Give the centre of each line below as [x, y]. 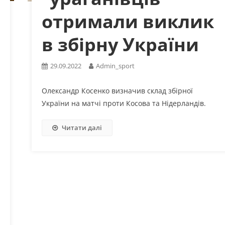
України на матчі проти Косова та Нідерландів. [124, 103]
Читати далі [82, 127]
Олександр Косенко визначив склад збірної [117, 90]
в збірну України [120, 44]
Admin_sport [115, 66]
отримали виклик [128, 21]
